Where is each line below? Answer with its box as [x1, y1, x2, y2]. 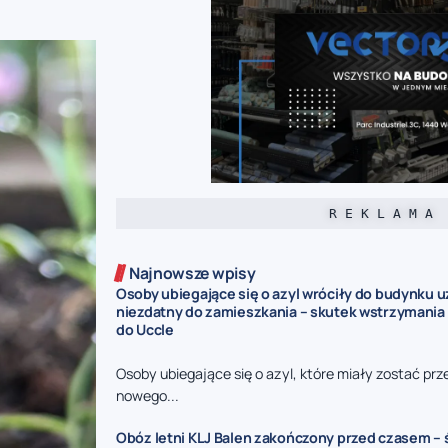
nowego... [116, 385, 179, 405]
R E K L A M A [329, 206, 433, 222]
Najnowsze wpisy [129, 262, 256, 285]
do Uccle [116, 320, 174, 339]
